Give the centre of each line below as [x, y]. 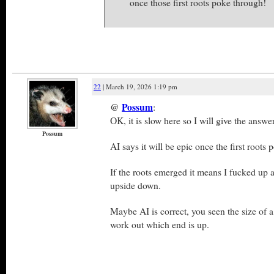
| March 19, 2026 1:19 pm [139, 87]
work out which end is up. [160, 224]
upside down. [135, 185]
